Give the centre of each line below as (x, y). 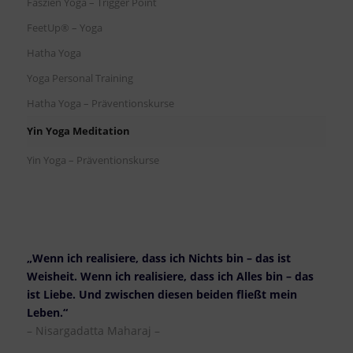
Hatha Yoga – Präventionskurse (100, 104)
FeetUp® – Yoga (64, 28)
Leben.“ (47, 313)
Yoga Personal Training (80, 78)
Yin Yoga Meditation (78, 131)
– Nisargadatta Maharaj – (93, 331)
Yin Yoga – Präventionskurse (93, 160)
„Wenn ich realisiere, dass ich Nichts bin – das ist (158, 258)
